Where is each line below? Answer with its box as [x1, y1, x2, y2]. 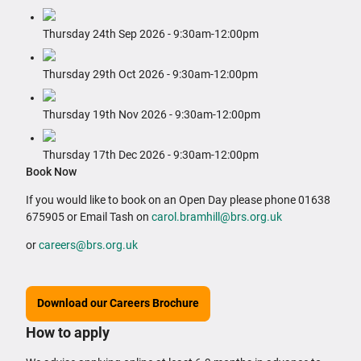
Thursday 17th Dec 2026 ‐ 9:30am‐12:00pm [43, 148, 259, 162]
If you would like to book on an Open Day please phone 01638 [26, 193, 330, 207]
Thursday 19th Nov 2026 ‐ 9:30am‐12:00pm [43, 108, 260, 122]
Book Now [26, 165, 77, 179]
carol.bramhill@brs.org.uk [151, 210, 284, 224]
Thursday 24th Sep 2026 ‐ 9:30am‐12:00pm [43, 27, 259, 41]
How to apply [26, 323, 110, 341]
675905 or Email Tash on [26, 210, 151, 224]
